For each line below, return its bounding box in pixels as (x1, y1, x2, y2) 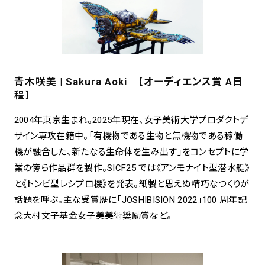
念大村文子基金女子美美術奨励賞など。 (14, 211, 172, 222)
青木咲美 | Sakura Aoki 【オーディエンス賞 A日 (14, 75, 243, 88)
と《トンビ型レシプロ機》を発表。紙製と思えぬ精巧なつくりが (14, 179, 250, 190)
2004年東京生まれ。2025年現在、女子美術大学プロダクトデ (14, 115, 248, 126)
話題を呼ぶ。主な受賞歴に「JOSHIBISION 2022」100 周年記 (14, 195, 247, 206)
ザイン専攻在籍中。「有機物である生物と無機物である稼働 (14, 131, 243, 142)
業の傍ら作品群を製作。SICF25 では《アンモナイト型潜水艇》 (14, 163, 250, 174)
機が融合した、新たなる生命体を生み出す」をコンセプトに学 (14, 147, 249, 158)
